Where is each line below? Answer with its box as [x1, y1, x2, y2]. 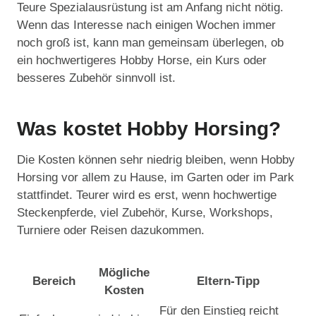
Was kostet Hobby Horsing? [17, 118, 281, 140]
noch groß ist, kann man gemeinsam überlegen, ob [17, 36, 284, 50]
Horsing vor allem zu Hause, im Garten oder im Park [17, 171, 294, 185]
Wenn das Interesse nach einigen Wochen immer [17, 18, 276, 32]
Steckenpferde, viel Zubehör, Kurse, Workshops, [17, 206, 273, 220]
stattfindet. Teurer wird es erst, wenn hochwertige [17, 188, 276, 202]
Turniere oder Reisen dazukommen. [17, 224, 205, 238]
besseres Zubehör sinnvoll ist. [17, 71, 176, 85]
